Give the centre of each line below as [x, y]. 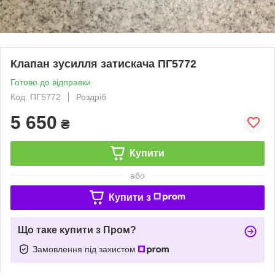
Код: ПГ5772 [36, 97]
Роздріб [91, 97]
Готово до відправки [51, 82]
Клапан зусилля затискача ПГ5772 [103, 64]
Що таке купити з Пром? [77, 230]
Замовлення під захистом [85, 249]
